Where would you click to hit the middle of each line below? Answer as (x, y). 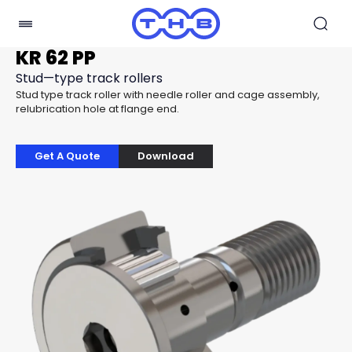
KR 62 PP (56, 58)
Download (166, 156)
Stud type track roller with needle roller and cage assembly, (168, 95)
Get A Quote (67, 156)
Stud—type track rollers (89, 78)
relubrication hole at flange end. (97, 109)
